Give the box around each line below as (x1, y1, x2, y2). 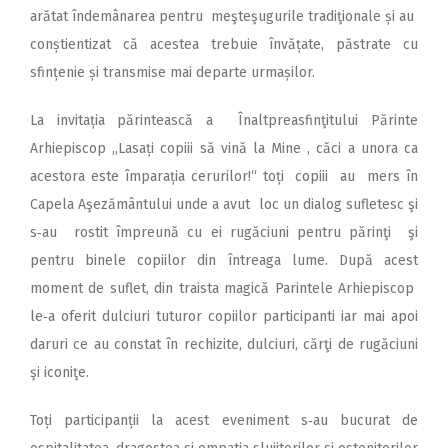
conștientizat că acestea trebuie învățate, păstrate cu (30, 35, 418, 53)
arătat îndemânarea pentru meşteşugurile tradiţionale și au (30, 7, 418, 25)
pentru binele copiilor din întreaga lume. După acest (30, 251, 418, 269)
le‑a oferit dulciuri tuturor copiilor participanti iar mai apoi (30, 307, 418, 325)
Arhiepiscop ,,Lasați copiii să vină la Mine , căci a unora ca (30, 139, 418, 157)
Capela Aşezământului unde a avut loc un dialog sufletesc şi (30, 195, 418, 213)
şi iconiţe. (30, 363, 89, 381)
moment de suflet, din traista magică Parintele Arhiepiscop (30, 279, 418, 297)
